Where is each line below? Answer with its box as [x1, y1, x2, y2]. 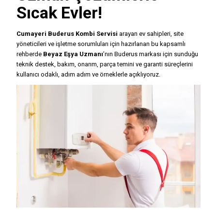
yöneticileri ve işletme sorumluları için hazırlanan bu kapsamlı [16, 40, 186, 48]
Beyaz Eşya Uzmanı [43, 50, 103, 58]
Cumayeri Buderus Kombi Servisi [16, 30, 118, 38]
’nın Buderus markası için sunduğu [103, 50, 198, 58]
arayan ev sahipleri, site [117, 30, 184, 38]
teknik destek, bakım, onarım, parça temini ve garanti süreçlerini [16, 61, 193, 68]
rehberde [16, 50, 43, 58]
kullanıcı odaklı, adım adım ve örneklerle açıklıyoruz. [16, 71, 160, 78]
